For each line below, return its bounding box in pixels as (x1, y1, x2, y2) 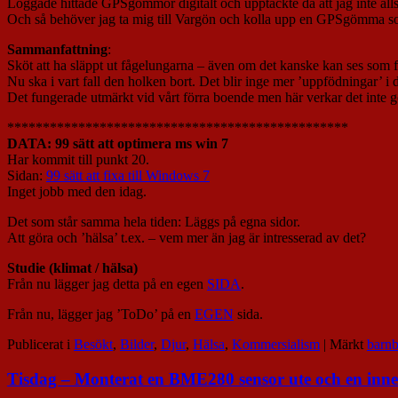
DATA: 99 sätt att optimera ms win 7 (7, 135, 228, 151)
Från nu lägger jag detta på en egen (7, 275, 207, 291)
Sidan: (7, 167, 46, 183)
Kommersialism (232, 336, 320, 352)
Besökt (74, 336, 113, 352)
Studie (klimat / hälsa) (7, 259, 138, 275)
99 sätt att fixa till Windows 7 (46, 167, 210, 183)
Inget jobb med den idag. (7, 183, 147, 199)
